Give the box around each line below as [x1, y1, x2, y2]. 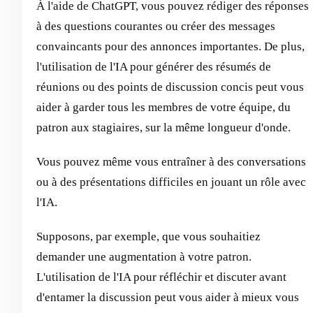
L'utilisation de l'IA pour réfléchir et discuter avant [36, 270, 286, 284]
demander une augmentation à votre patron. [36, 249, 252, 263]
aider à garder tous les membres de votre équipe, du [36, 100, 291, 114]
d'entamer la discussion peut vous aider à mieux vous [36, 290, 299, 304]
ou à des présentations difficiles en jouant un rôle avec [36, 175, 306, 189]
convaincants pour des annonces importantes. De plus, [36, 39, 305, 53]
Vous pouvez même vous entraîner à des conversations [36, 154, 306, 168]
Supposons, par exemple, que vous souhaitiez [36, 229, 261, 243]
